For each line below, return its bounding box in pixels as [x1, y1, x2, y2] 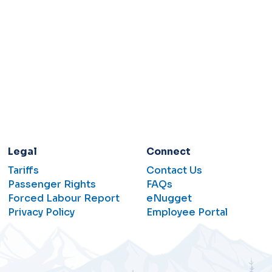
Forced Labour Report [8, 192, 120, 205]
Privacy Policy [8, 206, 75, 219]
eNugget [146, 192, 192, 205]
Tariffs [8, 164, 39, 177]
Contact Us [146, 164, 202, 177]
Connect [146, 145, 191, 158]
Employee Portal [146, 206, 228, 219]
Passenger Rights [8, 178, 97, 191]
